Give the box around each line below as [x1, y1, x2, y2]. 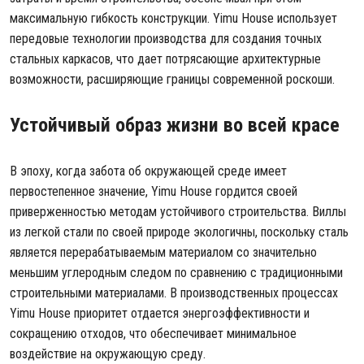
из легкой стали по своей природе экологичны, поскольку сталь [10, 224, 349, 240]
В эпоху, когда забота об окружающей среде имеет [10, 163, 287, 179]
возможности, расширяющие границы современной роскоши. [10, 71, 335, 87]
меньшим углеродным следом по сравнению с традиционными [10, 265, 343, 280]
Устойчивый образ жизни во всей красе [10, 114, 340, 136]
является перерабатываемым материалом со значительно [10, 245, 317, 260]
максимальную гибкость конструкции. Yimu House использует [10, 11, 337, 26]
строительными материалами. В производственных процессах [10, 285, 338, 301]
